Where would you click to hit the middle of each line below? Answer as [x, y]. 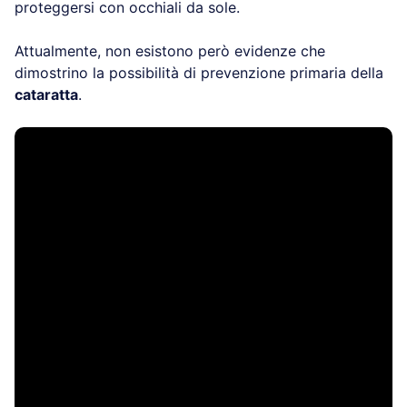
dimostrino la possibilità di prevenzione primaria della [199, 72]
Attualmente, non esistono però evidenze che [170, 50]
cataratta [46, 94]
